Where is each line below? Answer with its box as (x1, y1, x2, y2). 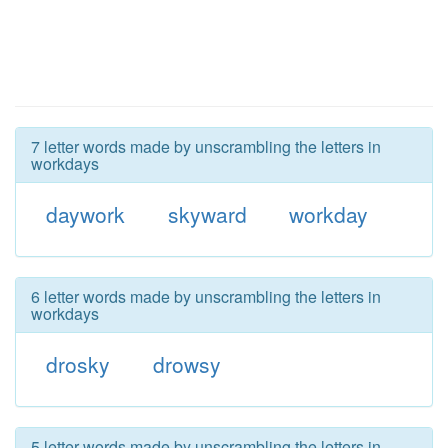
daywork (45, 199, 125, 229)
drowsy (152, 349, 221, 379)
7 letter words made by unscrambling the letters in (31, 135, 381, 158)
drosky (45, 349, 110, 379)
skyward (167, 199, 247, 229)
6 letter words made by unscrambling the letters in (31, 285, 381, 308)
